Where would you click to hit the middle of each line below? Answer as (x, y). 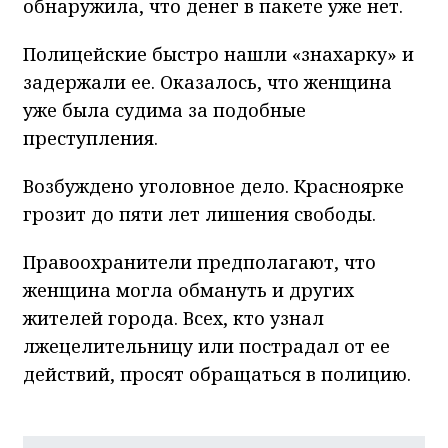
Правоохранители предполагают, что (199, 261)
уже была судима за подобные (164, 109)
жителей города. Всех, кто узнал (173, 317)
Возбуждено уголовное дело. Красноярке (213, 185)
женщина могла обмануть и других (188, 289)
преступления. (90, 137)
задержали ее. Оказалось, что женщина (207, 81)
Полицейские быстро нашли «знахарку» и (218, 53)
